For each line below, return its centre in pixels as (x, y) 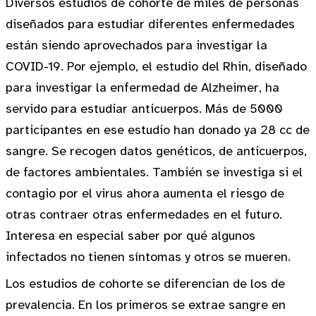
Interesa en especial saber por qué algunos (130, 236)
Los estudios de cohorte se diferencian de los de (145, 284)
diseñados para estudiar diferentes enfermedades (150, 24)
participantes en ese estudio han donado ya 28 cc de (158, 130)
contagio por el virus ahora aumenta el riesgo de (145, 193)
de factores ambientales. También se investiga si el (154, 172)
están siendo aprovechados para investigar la (136, 45)
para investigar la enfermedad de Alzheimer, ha (142, 87)
